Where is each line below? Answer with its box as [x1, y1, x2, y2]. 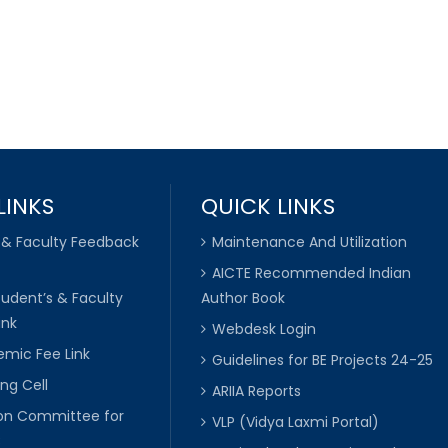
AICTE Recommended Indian [211, 262, 411, 283]
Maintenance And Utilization [211, 231, 407, 252]
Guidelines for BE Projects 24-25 [211, 349, 433, 370]
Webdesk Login [211, 318, 316, 339]
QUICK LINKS [200, 190, 335, 222]
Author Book [200, 287, 285, 308]
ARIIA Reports [211, 380, 301, 401]
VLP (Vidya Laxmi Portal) [211, 411, 379, 432]
